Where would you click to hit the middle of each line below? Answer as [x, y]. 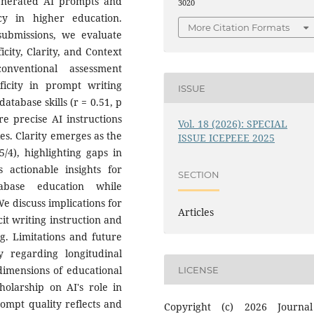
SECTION [199, 174]
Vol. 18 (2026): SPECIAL [233, 124]
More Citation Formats [239, 28]
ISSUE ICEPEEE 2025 [227, 138]
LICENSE [199, 269]
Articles [196, 212]
